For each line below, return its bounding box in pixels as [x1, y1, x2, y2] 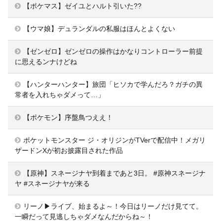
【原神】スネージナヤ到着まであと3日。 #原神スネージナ [23, 169, 206, 177]
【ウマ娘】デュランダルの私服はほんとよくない [23, 24, 175, 33]
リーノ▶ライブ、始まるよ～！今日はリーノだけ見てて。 [23, 202, 203, 210]
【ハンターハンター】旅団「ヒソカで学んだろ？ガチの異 [23, 80, 203, 88]
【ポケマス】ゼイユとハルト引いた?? [23, 1, 142, 10]
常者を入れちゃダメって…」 [15, 90, 105, 99]
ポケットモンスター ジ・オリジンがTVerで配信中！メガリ [23, 136, 206, 144]
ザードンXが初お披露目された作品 [15, 146, 123, 154]
